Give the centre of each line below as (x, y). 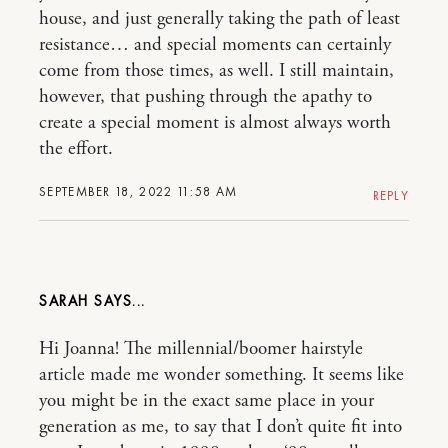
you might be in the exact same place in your (206, 401)
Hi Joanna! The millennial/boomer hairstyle (201, 349)
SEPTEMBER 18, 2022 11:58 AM (138, 192)
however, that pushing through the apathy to (205, 97)
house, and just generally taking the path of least (219, 19)
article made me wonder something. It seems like (221, 375)
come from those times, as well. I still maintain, (216, 71)
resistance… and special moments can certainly (215, 45)
